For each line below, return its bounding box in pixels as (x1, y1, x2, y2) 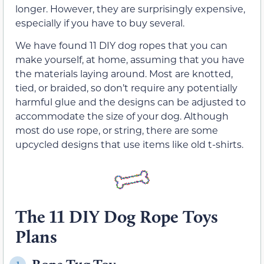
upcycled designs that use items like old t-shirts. (15, 138, 243, 151)
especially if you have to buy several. (15, 16, 184, 29)
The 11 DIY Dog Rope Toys (15, 205, 218, 227)
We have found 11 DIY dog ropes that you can (15, 39, 227, 52)
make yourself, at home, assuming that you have (15, 53, 245, 66)
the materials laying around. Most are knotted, (15, 67, 233, 80)
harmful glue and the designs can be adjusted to (15, 95, 246, 108)
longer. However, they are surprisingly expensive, (15, 2, 245, 15)
